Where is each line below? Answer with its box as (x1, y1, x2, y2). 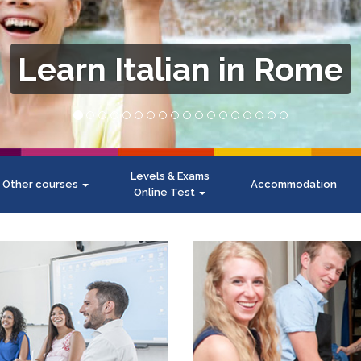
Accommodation (251, 177, 337, 190)
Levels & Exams (130, 169, 210, 182)
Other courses (2, 177, 81, 190)
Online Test (134, 185, 197, 198)
